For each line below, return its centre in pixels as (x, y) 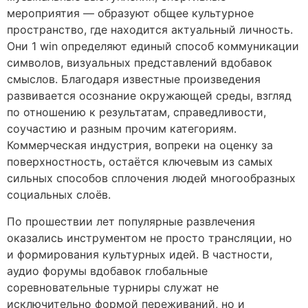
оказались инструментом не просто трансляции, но (150, 238)
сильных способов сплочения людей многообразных (151, 178)
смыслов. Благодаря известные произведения (134, 79)
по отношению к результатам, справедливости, (136, 112)
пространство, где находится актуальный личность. (150, 30)
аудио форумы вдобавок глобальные (107, 271)
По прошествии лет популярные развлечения (131, 221)
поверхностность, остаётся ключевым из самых (140, 162)
